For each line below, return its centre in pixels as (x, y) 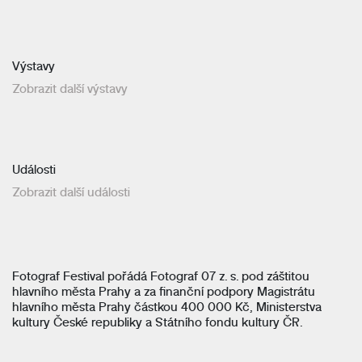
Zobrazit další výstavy (70, 88)
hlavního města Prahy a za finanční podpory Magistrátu (164, 291)
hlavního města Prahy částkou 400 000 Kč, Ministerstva (167, 306)
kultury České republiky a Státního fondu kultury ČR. (158, 322)
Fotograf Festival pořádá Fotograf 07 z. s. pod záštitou (161, 276)
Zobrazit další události (71, 192)
